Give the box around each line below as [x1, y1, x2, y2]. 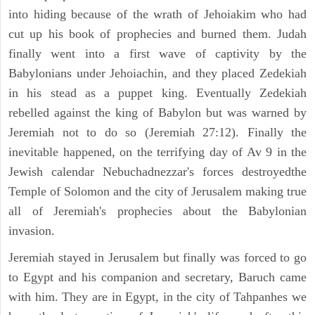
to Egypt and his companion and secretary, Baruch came [8, 270, 307, 285]
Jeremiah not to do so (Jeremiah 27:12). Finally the [8, 125, 307, 140]
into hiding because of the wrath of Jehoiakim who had [8, 7, 307, 22]
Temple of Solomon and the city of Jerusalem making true [8, 184, 307, 199]
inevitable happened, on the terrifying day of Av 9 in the [8, 145, 307, 160]
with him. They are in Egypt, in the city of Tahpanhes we [8, 290, 307, 304]
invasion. [8, 224, 55, 238]
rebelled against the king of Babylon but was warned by [8, 105, 307, 120]
